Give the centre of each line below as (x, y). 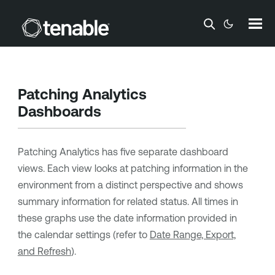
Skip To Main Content (137, 20)
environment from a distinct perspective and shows (130, 185)
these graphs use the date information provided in (127, 218)
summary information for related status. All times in (128, 201)
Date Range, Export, (192, 234)
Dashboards (59, 111)
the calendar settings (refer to (83, 234)
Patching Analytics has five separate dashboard (123, 152)
